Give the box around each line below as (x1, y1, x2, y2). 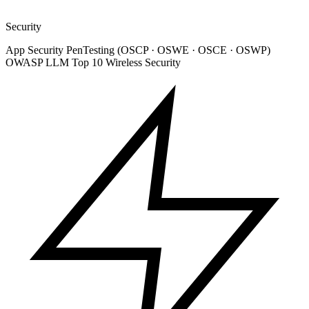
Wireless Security (106, 57, 181, 69)
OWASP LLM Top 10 (6, 57, 106, 69)
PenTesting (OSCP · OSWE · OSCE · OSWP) (66, 44, 270, 57)
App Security (6, 44, 66, 57)
